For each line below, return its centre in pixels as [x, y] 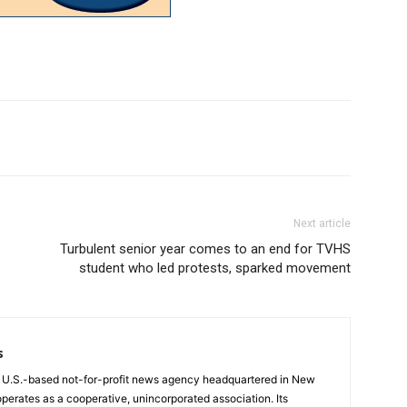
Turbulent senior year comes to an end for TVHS [205, 249]
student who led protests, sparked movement [215, 268]
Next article [322, 224]
